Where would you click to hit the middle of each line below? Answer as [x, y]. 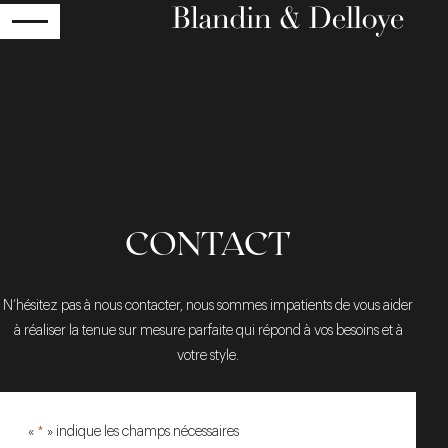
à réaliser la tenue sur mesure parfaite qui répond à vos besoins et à [208, 331]
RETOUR [87, 35]
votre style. [208, 356]
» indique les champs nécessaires [141, 432]
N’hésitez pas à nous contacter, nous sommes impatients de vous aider [208, 306]
